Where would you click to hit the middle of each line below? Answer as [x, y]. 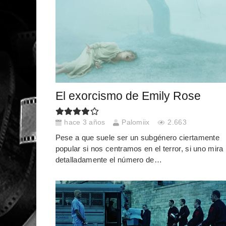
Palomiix [136, 123]
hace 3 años [85, 123]
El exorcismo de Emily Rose [128, 96]
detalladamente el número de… [108, 159]
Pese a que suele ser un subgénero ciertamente [137, 137]
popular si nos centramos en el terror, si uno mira [139, 148]
